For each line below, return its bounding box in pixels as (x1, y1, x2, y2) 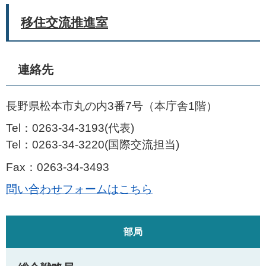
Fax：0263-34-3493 (6, 160, 109, 173)
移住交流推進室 (21, 15, 108, 29)
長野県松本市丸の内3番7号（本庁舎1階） (6, 99, 217, 112)
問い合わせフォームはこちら (6, 183, 153, 195)
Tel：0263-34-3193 (6, 122, 104, 134)
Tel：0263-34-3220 (6, 138, 104, 151)
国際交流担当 (108, 138, 176, 151)
